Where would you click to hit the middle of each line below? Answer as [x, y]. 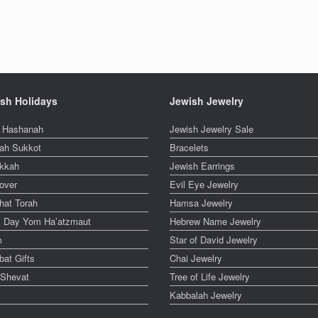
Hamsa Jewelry [201, 203]
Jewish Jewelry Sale [212, 129]
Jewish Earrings [202, 166]
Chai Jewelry [196, 258]
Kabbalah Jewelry [206, 295]
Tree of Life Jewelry [210, 276]
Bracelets [189, 147]
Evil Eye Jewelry [204, 184]
